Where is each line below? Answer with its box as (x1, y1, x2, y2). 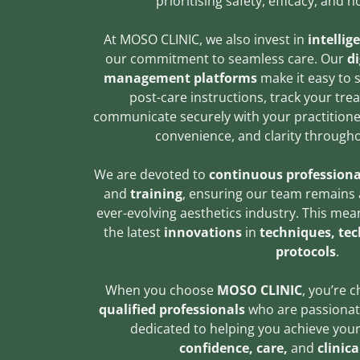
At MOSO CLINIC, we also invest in (104, 31, 308, 48)
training (126, 185, 182, 202)
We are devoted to (94, 166, 209, 183)
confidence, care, (178, 339, 291, 357)
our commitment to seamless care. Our (104, 50, 347, 67)
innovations (161, 223, 245, 241)
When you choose (105, 281, 217, 299)
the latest (104, 223, 161, 241)
